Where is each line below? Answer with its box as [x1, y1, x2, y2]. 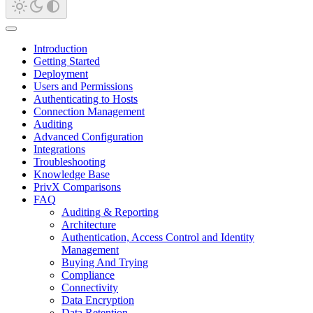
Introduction [34, 42, 87, 54]
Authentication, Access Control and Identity [61, 231, 254, 243]
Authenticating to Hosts [34, 92, 138, 105]
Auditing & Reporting [61, 205, 159, 218]
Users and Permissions [34, 80, 133, 92]
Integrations [34, 143, 85, 155]
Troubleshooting [34, 155, 105, 168]
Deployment [34, 67, 88, 80]
